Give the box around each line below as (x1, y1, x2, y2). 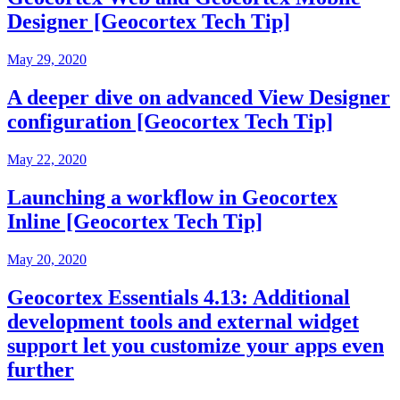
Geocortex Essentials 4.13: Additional (7, 285, 350, 309)
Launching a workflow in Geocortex (7, 185, 337, 209)
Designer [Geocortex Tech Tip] (7, 10, 290, 34)
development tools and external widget (7, 309, 359, 333)
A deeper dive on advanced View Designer (7, 85, 390, 109)
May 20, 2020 (7, 251, 87, 267)
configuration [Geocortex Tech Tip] (7, 109, 333, 133)
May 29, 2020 (7, 52, 87, 68)
